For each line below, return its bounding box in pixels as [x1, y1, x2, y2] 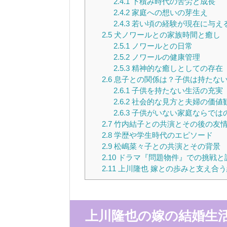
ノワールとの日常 [129, 41, 193, 50]
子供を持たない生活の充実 [129, 86, 223, 95]
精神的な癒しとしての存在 [129, 63, 223, 72]
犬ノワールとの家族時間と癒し [111, 30, 220, 39]
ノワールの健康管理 [129, 52, 200, 61]
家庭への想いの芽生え [129, 8, 208, 17]
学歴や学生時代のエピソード [111, 130, 213, 139]
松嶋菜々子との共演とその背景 [111, 141, 220, 150]
